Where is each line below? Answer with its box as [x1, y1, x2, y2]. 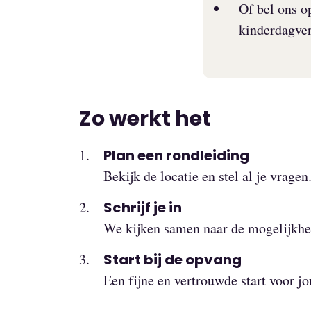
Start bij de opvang [103, 250, 242, 270]
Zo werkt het [79, 104, 211, 134]
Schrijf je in [103, 198, 182, 218]
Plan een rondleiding [103, 146, 249, 166]
